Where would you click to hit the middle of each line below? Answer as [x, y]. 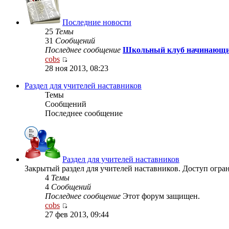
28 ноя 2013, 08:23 [77, 68]
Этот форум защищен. [160, 196]
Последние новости [97, 22]
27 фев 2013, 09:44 [77, 215]
